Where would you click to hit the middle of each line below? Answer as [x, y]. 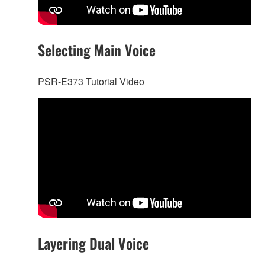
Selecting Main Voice [97, 50]
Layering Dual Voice [93, 243]
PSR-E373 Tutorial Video [91, 82]
